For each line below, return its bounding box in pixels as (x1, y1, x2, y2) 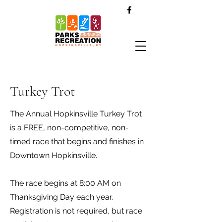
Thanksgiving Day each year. (10, 192, 113, 202)
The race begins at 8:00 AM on (10, 178, 121, 188)
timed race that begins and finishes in (10, 137, 144, 146)
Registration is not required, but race (10, 206, 142, 216)
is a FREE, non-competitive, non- (10, 123, 129, 132)
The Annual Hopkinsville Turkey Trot (10, 109, 142, 118)
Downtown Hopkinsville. (10, 151, 97, 160)
